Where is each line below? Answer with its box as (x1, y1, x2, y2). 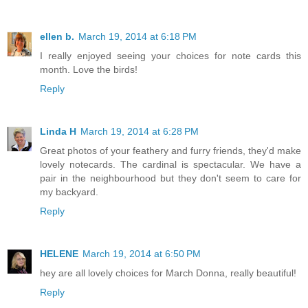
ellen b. (40, 30, 74, 42)
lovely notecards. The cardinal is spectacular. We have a (40, 158, 301, 170)
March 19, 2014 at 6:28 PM (80, 125, 199, 137)
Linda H (40, 125, 76, 137)
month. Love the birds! (40, 63, 137, 75)
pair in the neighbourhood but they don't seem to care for (40, 172, 301, 184)
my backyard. (40, 186, 98, 197)
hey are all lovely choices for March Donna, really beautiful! (40, 267, 296, 278)
